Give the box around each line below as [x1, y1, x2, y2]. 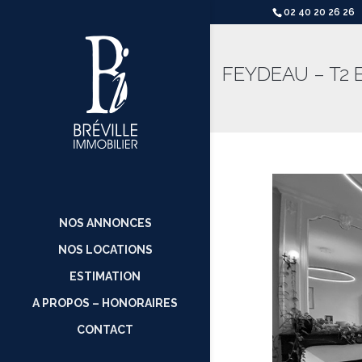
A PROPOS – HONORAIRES [32, 297, 178, 309]
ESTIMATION [69, 270, 141, 283]
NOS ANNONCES [58, 217, 152, 229]
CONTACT [77, 323, 133, 336]
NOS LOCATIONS [57, 243, 153, 256]
